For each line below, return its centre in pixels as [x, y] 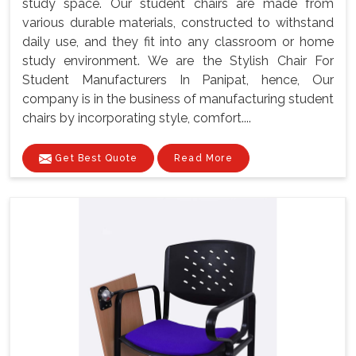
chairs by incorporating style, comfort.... [137, 118]
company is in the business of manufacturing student [178, 99]
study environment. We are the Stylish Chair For [178, 61]
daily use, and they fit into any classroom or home [178, 42]
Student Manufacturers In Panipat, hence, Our [178, 80]
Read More [203, 159]
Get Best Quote [95, 159]
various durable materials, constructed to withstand [178, 23]
